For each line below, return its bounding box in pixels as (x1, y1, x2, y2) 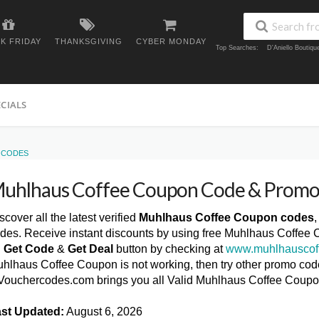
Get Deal (68, 243, 113, 255)
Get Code (4, 243, 54, 255)
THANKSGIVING (55, 37, 122, 46)
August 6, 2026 (64, 305, 142, 318)
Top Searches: (216, 44, 258, 52)
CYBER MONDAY (136, 37, 206, 46)
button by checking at (113, 243, 226, 255)
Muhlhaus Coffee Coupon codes (139, 211, 314, 224)
